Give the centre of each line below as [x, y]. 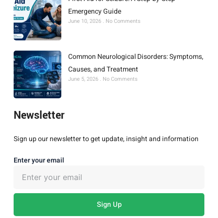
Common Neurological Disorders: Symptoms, [136, 57]
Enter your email [39, 161]
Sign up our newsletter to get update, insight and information [106, 139]
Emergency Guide [95, 12]
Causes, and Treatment [103, 70]
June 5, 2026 [84, 79]
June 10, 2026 [85, 21]
